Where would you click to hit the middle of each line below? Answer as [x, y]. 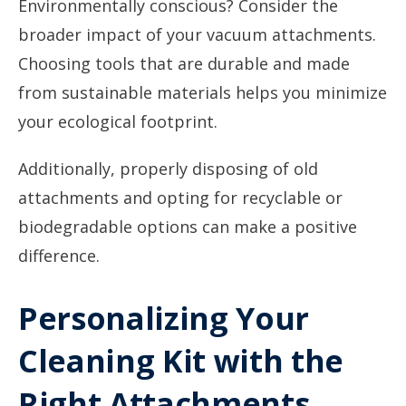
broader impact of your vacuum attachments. [197, 34]
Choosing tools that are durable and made [184, 63]
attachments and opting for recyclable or [180, 198]
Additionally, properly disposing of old [168, 169]
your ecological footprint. [118, 121]
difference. [59, 256]
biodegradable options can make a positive [188, 227]
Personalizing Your [164, 318]
